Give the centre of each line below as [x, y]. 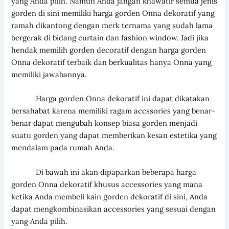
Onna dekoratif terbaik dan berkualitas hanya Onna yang [112, 62]
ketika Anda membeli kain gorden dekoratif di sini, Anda [110, 196]
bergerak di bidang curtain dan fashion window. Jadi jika [110, 37]
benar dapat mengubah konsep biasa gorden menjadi [105, 123]
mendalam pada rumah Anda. [63, 148]
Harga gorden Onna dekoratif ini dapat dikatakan [111, 99]
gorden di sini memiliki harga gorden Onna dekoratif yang [113, 13]
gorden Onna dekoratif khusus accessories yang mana [107, 184]
